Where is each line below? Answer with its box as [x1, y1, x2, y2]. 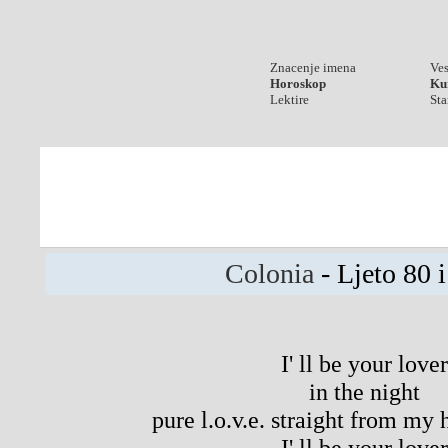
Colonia [224, 258, 314, 289]
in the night [309, 378, 420, 405]
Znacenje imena [270, 60, 356, 75]
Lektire [270, 92, 309, 107]
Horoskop [270, 76, 326, 91]
